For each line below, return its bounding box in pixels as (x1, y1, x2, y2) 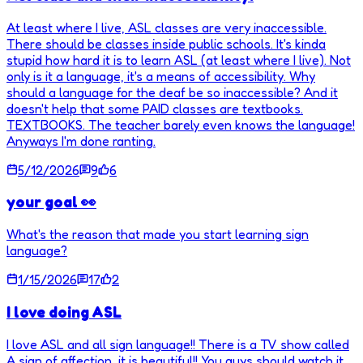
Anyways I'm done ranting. (6, 132, 156, 149)
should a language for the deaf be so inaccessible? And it (6, 83, 338, 100)
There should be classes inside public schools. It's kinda (6, 35, 326, 52)
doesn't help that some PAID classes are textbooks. (6, 100, 303, 117)
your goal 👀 (6, 193, 96, 211)
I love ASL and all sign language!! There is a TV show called (6, 335, 349, 352)
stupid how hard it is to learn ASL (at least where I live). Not (6, 51, 351, 68)
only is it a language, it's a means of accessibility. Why (6, 67, 315, 84)
